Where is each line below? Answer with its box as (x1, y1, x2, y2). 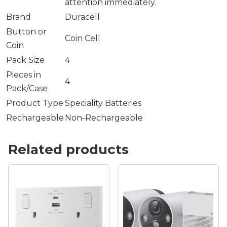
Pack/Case (6, 83, 48, 93)
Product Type (6, 98, 64, 108)
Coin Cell (65, 33, 101, 43)
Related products (8, 141, 129, 158)
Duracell (65, 12, 100, 22)
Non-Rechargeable (65, 112, 143, 123)
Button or (6, 26, 47, 36)
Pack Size (6, 55, 45, 65)
